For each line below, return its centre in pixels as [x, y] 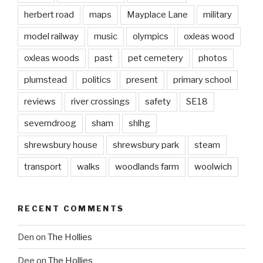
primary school [202, 80]
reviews [40, 101]
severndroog [50, 123]
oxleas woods [52, 58]
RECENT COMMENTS [71, 208]
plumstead [45, 80]
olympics [151, 36]
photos [213, 58]
